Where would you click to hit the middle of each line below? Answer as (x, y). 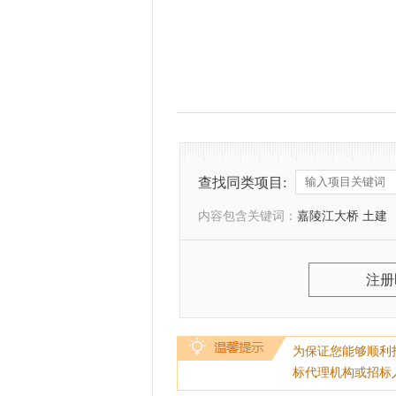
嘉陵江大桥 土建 (342, 216)
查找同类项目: (242, 183)
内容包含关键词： (247, 216)
